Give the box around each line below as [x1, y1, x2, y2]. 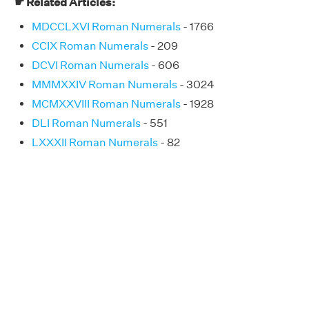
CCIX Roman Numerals [32, 39, 148, 52]
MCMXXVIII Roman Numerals [32, 97, 181, 110]
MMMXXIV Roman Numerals [32, 77, 177, 91]
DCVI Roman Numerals [32, 58, 149, 72]
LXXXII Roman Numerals [32, 135, 158, 149]
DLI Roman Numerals [32, 116, 141, 130]
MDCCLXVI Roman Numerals [32, 19, 181, 33]
